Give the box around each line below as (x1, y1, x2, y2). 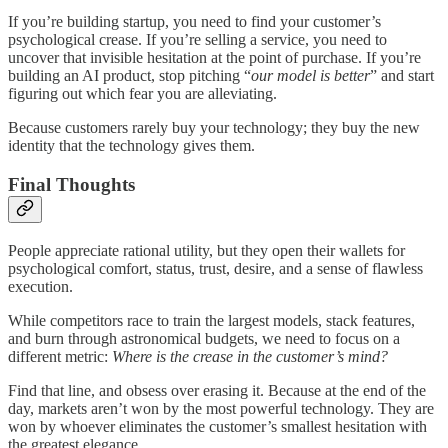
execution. (8, 277, 73, 295)
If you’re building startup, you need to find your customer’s (8, 13, 381, 31)
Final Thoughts (8, 173, 135, 195)
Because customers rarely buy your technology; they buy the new (8, 119, 420, 137)
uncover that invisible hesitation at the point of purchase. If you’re (8, 49, 421, 67)
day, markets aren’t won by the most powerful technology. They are (8, 399, 434, 417)
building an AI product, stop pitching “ (8, 67, 251, 85)
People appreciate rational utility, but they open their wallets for (8, 241, 405, 259)
